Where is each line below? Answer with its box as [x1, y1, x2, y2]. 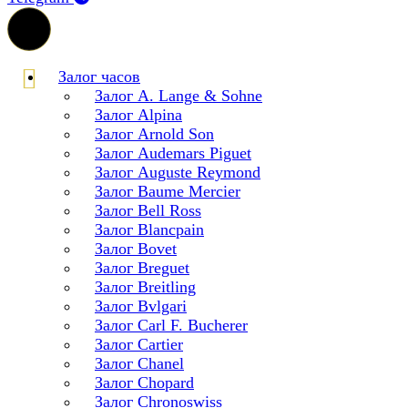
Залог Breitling [95, 278, 196, 296]
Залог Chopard [95, 373, 194, 392]
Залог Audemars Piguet [95, 144, 251, 162]
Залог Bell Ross [95, 201, 201, 219]
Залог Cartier [95, 335, 183, 353]
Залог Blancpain [95, 220, 204, 239]
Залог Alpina [95, 106, 182, 124]
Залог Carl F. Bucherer [95, 316, 248, 334]
